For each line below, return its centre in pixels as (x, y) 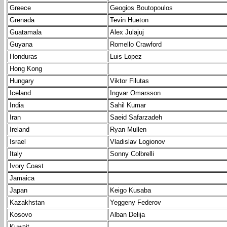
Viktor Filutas (129, 81)
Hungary (22, 81)
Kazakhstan (27, 203)
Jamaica (22, 178)
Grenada (22, 20)
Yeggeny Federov (136, 203)
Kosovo (21, 215)
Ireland (20, 130)
